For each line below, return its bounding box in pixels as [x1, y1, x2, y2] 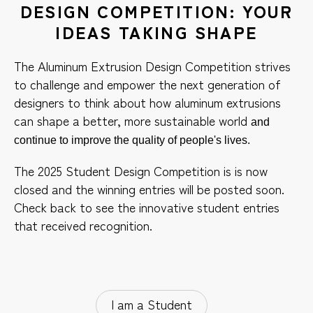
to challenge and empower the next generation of [14, 74, 281, 93]
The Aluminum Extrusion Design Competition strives [14, 56, 291, 75]
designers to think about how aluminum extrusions [14, 92, 281, 111]
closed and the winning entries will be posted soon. [14, 179, 284, 198]
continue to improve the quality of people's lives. [14, 133, 250, 146]
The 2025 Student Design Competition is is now [14, 161, 268, 180]
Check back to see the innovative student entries [14, 197, 279, 216]
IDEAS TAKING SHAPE [55, 19, 258, 44]
